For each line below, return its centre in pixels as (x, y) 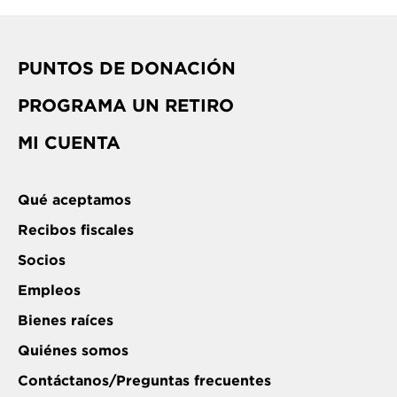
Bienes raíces (66, 320)
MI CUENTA (69, 143)
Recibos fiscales (76, 230)
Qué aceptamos (74, 200)
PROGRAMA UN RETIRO (126, 105)
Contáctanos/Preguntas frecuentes (144, 381)
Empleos (49, 290)
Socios (42, 260)
